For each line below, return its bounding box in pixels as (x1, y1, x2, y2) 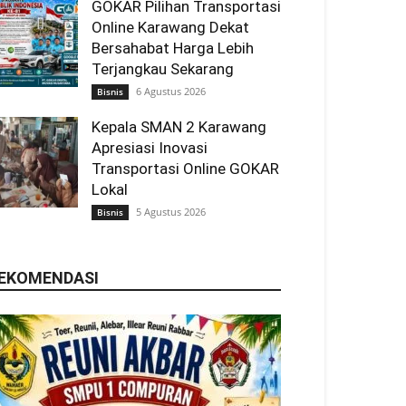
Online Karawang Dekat (92, 18, 249, 36)
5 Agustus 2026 (136, 205, 206, 218)
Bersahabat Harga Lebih (92, 39, 254, 57)
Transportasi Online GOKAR (92, 159, 279, 178)
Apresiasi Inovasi (92, 139, 208, 157)
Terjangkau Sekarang (92, 60, 234, 78)
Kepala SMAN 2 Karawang (92, 118, 266, 136)
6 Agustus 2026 (136, 84, 206, 98)
